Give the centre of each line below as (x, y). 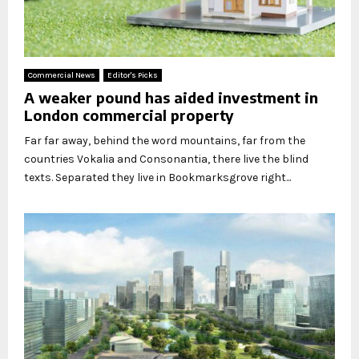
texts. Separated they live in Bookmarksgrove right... (157, 178)
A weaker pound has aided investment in (171, 98)
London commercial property (129, 115)
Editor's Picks (133, 76)
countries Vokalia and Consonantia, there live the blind (166, 159)
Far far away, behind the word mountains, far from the (165, 141)
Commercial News (62, 76)
